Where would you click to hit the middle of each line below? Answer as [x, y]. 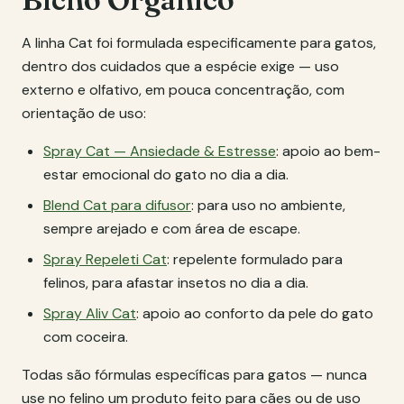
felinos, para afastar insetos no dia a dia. [176, 283]
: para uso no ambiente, [268, 205]
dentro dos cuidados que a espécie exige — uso [180, 66]
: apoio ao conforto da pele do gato [255, 313]
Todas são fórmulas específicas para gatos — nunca [194, 375]
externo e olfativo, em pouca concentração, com [183, 90]
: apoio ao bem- [328, 151]
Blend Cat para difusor [117, 205]
